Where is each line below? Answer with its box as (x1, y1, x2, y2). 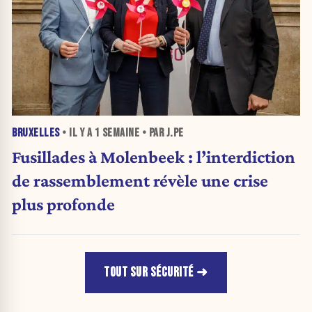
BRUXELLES (12, 125, 60, 140)
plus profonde (12, 194, 115, 214)
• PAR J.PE (139, 125, 184, 140)
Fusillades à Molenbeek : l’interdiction (12, 147, 295, 166)
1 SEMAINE (94, 125, 139, 140)
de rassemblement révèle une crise (12, 171, 268, 190)
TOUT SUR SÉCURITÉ (104, 264, 194, 281)
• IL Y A (59, 125, 95, 140)
